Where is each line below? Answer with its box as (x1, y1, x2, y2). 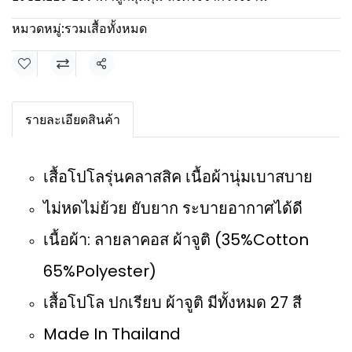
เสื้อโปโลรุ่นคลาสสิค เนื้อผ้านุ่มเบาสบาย (43, 166, 313, 188)
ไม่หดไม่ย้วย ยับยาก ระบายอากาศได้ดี (43, 197, 302, 219)
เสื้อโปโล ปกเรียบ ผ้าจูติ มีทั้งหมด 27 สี (43, 291, 302, 313)
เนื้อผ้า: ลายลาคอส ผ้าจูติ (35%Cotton (43, 229, 309, 251)
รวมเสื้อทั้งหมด (64, 20, 147, 36)
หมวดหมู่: (12, 20, 64, 36)
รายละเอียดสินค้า (25, 112, 120, 127)
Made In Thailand (43, 323, 181, 345)
